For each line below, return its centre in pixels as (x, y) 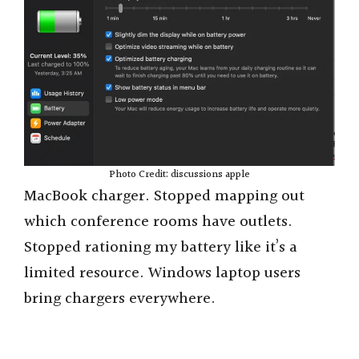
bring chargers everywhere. (120, 298)
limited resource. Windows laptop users (162, 273)
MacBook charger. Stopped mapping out (164, 196)
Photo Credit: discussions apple (179, 174)
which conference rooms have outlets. (158, 222)
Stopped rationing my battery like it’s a (161, 247)
